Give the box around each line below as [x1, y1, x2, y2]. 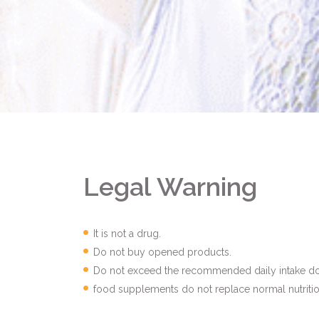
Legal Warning [83, 172, 257, 202]
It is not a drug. [93, 228, 161, 239]
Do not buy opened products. [93, 246, 231, 258]
